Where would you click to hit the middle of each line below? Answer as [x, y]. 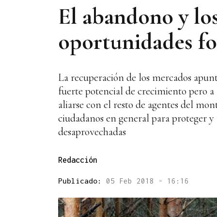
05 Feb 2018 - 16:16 [147, 181]
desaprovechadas [92, 132]
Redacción [78, 160]
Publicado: [82, 181]
